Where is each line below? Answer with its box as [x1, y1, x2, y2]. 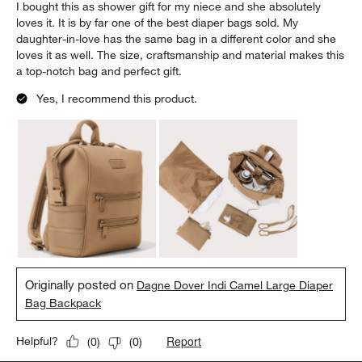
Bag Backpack [25, 296, 102, 311]
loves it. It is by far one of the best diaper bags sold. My [16, 15, 299, 31]
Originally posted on [25, 277, 137, 293]
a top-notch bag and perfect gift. [16, 64, 183, 79]
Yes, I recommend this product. [36, 91, 198, 107]
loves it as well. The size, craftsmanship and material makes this [16, 48, 345, 63]
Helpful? [16, 334, 59, 349]
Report [166, 333, 202, 350]
